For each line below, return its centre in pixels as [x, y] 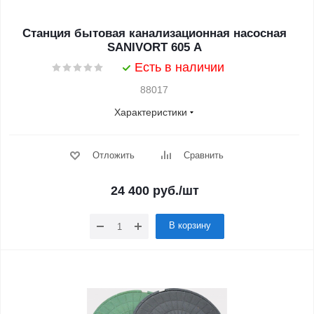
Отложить [113, 155]
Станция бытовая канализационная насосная [154, 33]
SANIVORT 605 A [154, 47]
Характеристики [151, 112]
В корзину [190, 225]
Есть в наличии [179, 67]
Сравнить [203, 155]
